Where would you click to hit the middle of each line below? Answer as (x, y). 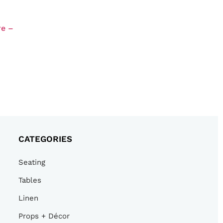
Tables (30, 180)
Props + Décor (44, 216)
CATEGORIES (45, 139)
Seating (32, 163)
